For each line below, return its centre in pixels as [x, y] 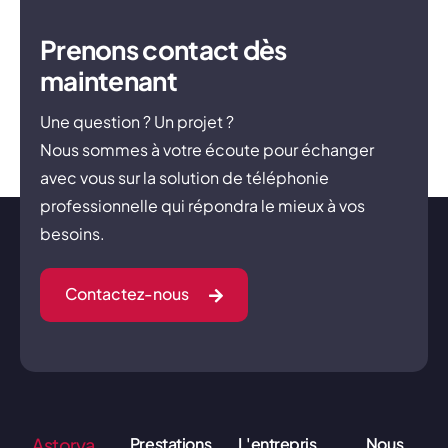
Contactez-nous [127, 294]
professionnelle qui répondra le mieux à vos [202, 206]
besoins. [72, 234]
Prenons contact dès [163, 50]
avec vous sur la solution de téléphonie [184, 178]
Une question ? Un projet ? [137, 122]
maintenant [108, 81]
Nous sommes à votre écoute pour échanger [207, 150]
